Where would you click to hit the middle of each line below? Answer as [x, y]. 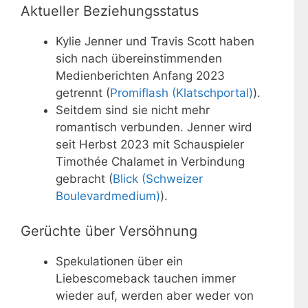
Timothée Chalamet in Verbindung [150, 162]
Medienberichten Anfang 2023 [140, 76]
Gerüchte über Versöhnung [109, 231]
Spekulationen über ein [119, 261]
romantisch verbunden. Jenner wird [154, 128]
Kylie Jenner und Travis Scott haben [155, 42]
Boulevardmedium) [108, 196]
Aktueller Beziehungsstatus [110, 11]
